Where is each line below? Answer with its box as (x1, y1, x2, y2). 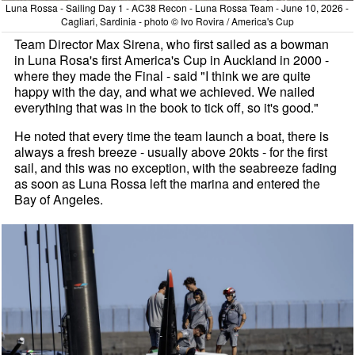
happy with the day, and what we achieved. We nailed (14, 82, 315, 101)
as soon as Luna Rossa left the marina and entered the (14, 174, 321, 193)
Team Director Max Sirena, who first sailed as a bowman (14, 34, 330, 53)
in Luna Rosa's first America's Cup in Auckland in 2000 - (14, 50, 330, 69)
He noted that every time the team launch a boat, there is (14, 126, 330, 145)
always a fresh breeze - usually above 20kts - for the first (14, 142, 328, 161)
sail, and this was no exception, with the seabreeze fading (14, 158, 338, 177)
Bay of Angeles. (14, 189, 104, 208)
